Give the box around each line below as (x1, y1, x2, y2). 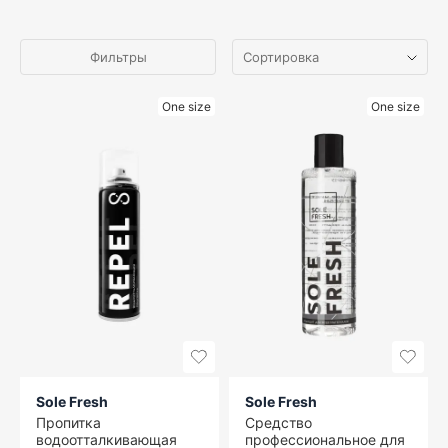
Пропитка (36, 414, 101, 432)
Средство (245, 414, 312, 432)
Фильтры (89, 49, 147, 65)
